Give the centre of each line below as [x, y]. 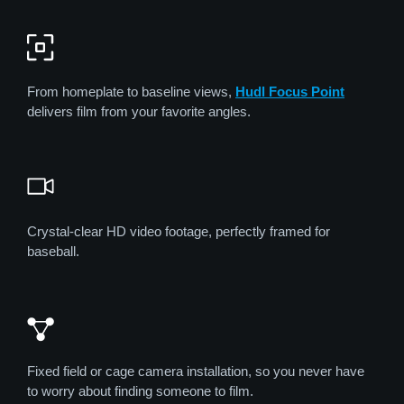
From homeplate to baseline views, [131, 91]
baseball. [53, 251]
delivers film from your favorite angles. [139, 111]
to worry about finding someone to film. [140, 391]
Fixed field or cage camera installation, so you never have [196, 372]
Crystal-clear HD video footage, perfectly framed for [179, 231]
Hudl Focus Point [290, 91]
